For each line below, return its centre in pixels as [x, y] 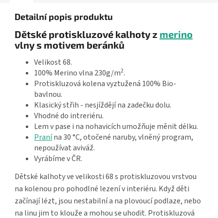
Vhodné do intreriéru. [69, 116]
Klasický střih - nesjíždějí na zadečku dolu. [103, 105]
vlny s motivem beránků [70, 45]
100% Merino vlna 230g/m [77, 73]
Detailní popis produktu [64, 17]
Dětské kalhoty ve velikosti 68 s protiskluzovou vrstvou [106, 177]
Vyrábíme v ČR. [58, 159]
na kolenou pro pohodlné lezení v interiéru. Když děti [102, 189]
